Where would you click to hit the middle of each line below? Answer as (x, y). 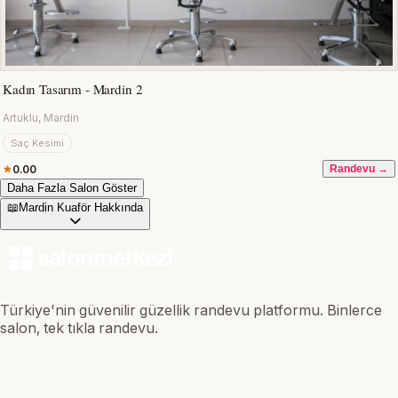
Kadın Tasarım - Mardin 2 (73, 89)
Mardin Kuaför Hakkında (81, 208)
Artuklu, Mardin (41, 118)
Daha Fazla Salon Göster (72, 188)
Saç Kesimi (37, 143)
